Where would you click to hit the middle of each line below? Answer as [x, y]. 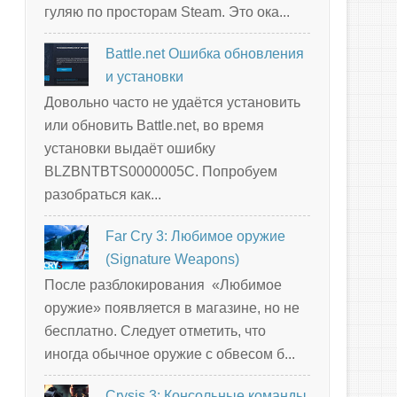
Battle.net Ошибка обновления [205, 53]
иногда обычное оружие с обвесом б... [170, 354]
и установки [145, 76]
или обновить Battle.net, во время [154, 125]
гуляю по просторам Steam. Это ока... [167, 12]
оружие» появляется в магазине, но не [172, 308]
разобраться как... [103, 194]
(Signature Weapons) [173, 259]
